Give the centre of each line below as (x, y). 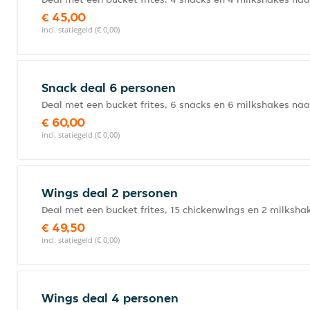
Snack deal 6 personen (109, 88)
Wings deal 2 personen (110, 193)
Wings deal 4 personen (110, 298)
